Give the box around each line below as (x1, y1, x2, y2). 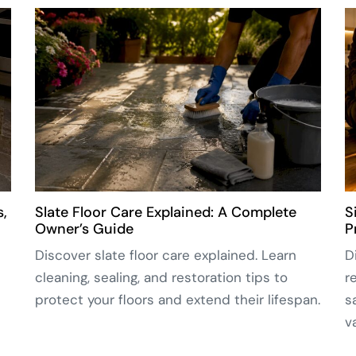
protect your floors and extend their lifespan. (35, 291, 320, 309)
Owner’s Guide (35, 219, 133, 239)
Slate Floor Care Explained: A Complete (35, 203, 296, 222)
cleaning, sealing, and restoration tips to (35, 269, 288, 287)
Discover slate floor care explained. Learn (35, 246, 296, 265)
